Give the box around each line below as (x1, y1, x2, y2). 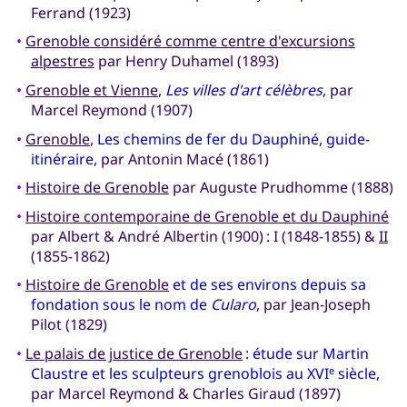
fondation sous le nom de (30, 294, 211, 315)
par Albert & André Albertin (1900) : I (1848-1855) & (30, 225, 379, 246)
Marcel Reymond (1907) (30, 99, 193, 120)
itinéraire (30, 148, 94, 169)
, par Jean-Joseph (255, 294, 371, 315)
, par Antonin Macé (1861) (93, 148, 269, 169)
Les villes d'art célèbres (164, 79, 323, 100)
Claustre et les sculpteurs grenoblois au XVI (30, 362, 329, 383)
